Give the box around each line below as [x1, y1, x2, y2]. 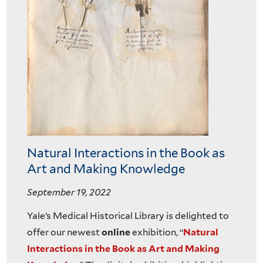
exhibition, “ [130, 226, 183, 238]
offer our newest [27, 226, 102, 238]
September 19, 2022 [27, 187, 111, 198]
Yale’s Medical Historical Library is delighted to [27, 210, 229, 221]
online [102, 226, 130, 238]
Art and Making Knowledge [27, 161, 185, 176]
